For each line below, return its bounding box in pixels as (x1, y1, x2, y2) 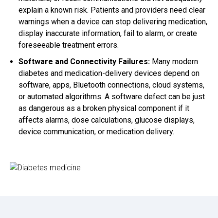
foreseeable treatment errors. (18, 40, 119, 50)
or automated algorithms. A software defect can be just (18, 92, 205, 102)
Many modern (150, 57, 198, 67)
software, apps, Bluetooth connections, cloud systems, (18, 80, 204, 90)
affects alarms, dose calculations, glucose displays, (18, 115, 195, 125)
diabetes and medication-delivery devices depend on (18, 69, 200, 78)
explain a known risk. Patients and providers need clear (18, 5, 205, 15)
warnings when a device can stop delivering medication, (18, 17, 207, 27)
